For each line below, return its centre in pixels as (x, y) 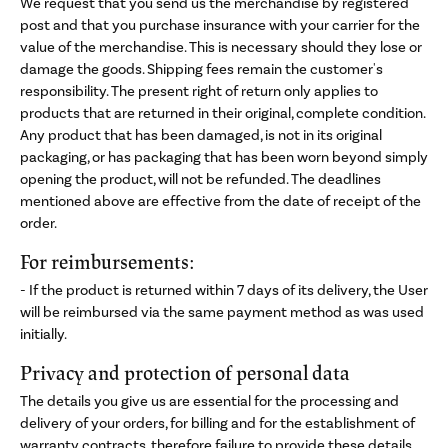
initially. (43, 334)
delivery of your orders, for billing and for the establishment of (217, 423)
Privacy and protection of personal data (185, 373)
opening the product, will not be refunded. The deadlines (200, 179)
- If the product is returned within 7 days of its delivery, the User (224, 290)
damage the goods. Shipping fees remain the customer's (201, 69)
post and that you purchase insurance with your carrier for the (220, 25)
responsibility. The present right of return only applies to (199, 91)
